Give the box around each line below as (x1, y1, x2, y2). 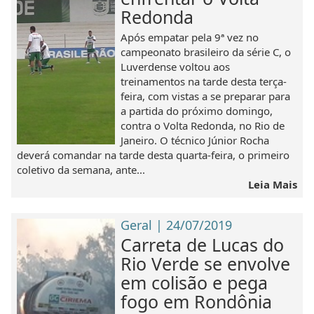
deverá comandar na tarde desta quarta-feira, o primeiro (17, 147, 290, 162)
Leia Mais (247, 177, 297, 191)
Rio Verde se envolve (121, 252, 291, 276)
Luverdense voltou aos (121, 59, 231, 74)
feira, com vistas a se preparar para (121, 88, 291, 103)
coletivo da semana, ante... (17, 162, 146, 177)
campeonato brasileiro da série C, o (121, 44, 292, 59)
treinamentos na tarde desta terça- (121, 74, 287, 88)
